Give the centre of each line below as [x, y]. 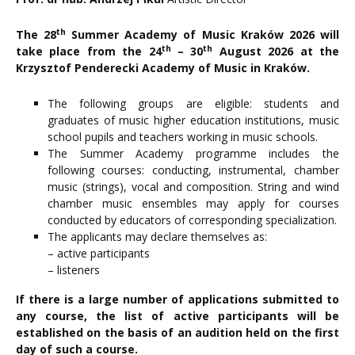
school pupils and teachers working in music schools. [183, 137]
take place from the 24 [89, 52]
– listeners [74, 270]
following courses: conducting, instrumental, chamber [193, 170]
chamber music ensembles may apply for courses [193, 204]
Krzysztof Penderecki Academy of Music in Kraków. [163, 68]
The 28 [36, 35]
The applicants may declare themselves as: [157, 237]
